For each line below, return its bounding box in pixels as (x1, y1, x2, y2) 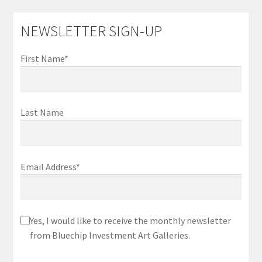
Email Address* (20, 160, 80, 173)
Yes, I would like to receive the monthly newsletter (29, 214, 231, 226)
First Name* (20, 52, 68, 64)
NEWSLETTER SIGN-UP (20, 21, 162, 40)
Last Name (20, 106, 64, 119)
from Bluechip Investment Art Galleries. (29, 229, 190, 241)
